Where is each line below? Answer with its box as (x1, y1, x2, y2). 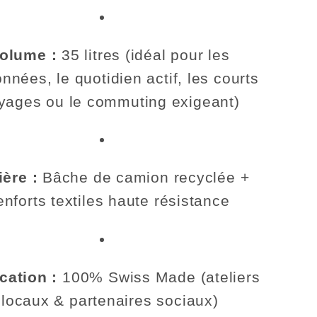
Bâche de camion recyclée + (38, 169, 250, 186)
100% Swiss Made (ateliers (57, 268, 260, 285)
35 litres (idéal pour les (57, 46, 230, 63)
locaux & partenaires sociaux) (1, 292, 219, 309)
